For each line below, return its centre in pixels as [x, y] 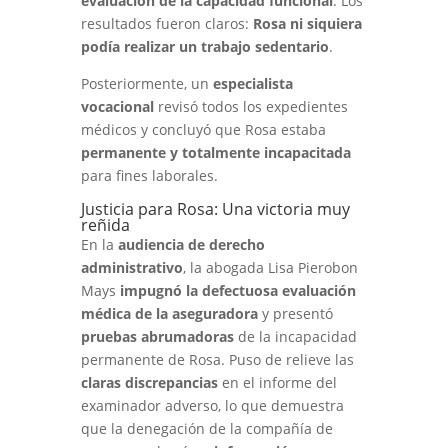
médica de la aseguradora [169, 313]
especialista [252, 83]
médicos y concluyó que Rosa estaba [203, 129]
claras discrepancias [149, 382]
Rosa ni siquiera [307, 23]
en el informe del [277, 382]
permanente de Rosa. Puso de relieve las [217, 359]
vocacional [117, 106]
